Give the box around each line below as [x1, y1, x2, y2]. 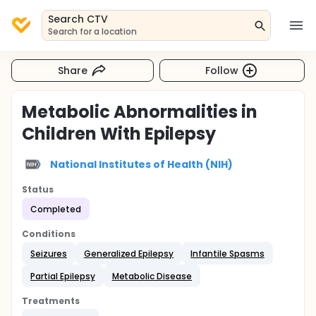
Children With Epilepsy [22, 122, 217, 145]
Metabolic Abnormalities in [22, 100, 258, 123]
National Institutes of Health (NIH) [50, 157, 233, 171]
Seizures [30, 247, 67, 260]
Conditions [22, 228, 75, 240]
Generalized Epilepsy [83, 247, 174, 260]
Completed [30, 202, 81, 215]
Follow [205, 63, 239, 78]
